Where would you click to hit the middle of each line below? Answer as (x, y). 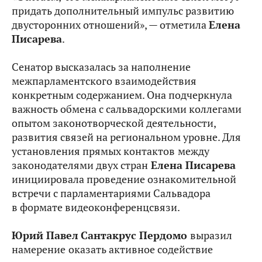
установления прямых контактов (93, 151)
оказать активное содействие (141, 250)
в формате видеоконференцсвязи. (96, 208)
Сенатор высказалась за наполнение (101, 67)
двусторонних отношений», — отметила (110, 25)
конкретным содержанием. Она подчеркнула (122, 95)
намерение (39, 250)
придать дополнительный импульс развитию (123, 11)
